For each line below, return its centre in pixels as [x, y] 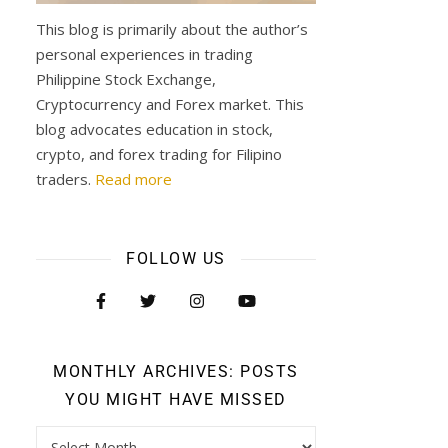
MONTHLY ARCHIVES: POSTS [176, 371]
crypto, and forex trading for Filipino [159, 154]
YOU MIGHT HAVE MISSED [176, 399]
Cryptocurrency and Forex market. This [170, 104]
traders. [65, 179]
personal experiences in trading [144, 54]
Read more [133, 179]
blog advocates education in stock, [154, 129]
